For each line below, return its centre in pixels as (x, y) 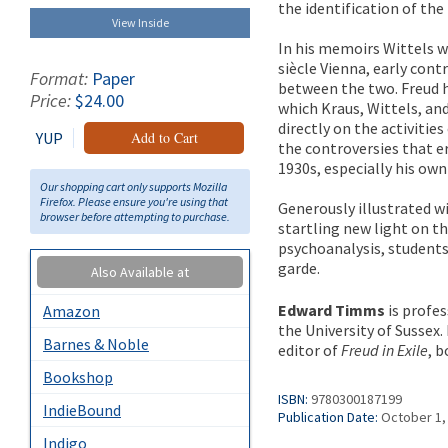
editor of (310, 350)
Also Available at (140, 271)
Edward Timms (332, 310)
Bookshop (78, 376)
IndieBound (82, 409)
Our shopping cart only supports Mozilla (133, 186)
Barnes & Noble (96, 343)
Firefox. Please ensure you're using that (134, 201)
